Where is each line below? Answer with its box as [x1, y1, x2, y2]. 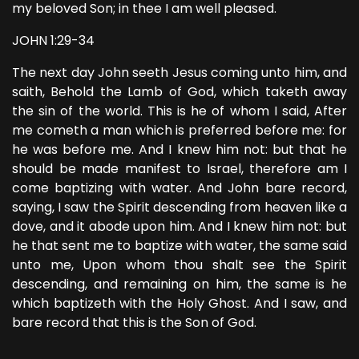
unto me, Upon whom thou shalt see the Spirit [12, 256, 347, 274]
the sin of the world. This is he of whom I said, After [12, 102, 347, 120]
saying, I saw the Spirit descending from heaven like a [12, 198, 347, 216]
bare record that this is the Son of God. [12, 313, 256, 332]
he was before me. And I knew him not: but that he [12, 140, 347, 159]
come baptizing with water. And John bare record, [12, 179, 347, 197]
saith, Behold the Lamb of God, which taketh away [12, 83, 347, 101]
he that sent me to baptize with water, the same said [12, 236, 347, 255]
